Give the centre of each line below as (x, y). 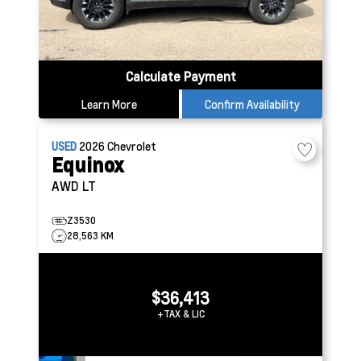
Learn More (109, 104)
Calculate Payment (180, 76)
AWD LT (74, 186)
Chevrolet (132, 146)
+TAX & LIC (180, 314)
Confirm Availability (252, 104)
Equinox (88, 165)
